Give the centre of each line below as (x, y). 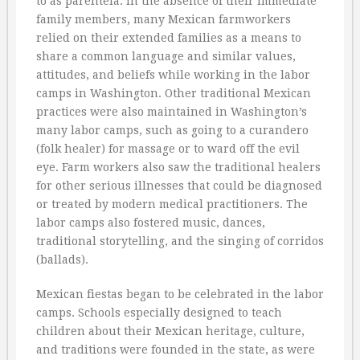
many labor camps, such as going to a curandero (172, 130)
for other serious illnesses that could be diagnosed (179, 186)
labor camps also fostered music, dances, (151, 223)
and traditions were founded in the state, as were (176, 350)
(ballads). (62, 260)
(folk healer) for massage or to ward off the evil (168, 149)
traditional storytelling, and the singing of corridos (180, 241)
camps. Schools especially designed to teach (159, 313)
